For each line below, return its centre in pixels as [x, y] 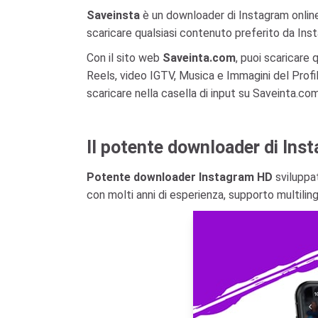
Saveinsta [113, 15]
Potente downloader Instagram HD [180, 177]
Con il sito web [125, 58]
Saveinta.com [199, 58]
